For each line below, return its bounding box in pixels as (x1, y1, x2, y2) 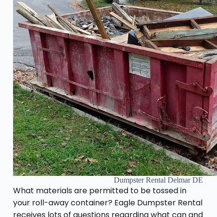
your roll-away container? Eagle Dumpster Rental (13, 197, 202, 208)
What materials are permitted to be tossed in (13, 185, 186, 196)
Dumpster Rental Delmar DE (113, 175, 203, 184)
